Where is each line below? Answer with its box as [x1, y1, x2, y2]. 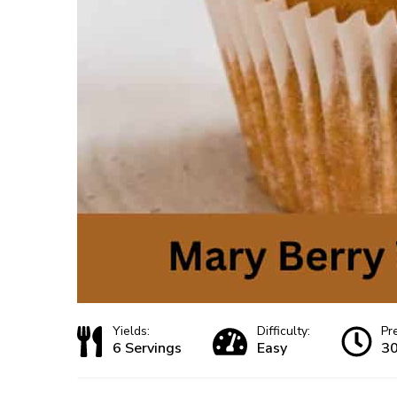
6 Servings [113, 339, 182, 359]
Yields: [113, 323, 150, 340]
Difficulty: [257, 323, 310, 340]
